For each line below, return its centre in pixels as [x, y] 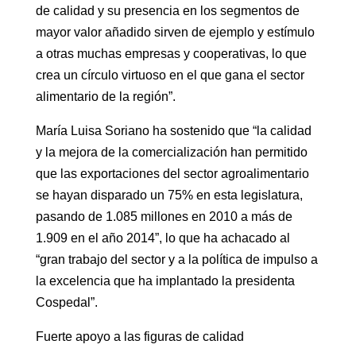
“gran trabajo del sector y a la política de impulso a [176, 260]
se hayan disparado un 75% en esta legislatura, [169, 195]
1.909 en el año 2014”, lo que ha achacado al [163, 238]
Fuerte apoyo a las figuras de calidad [139, 337]
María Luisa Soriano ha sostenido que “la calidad [173, 131]
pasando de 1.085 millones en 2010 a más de [164, 217]
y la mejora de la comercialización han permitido [171, 153]
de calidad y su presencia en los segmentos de [167, 11]
